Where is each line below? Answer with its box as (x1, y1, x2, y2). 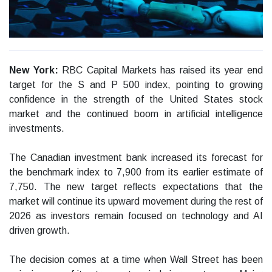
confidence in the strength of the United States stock (9, 94, 263, 105)
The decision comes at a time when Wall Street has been (9, 254, 263, 265)
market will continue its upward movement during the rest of (9, 196, 263, 207)
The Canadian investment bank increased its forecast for (9, 152, 263, 163)
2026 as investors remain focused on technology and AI (9, 211, 263, 222)
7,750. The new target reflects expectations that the (9, 182, 263, 192)
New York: (9, 65, 63, 76)
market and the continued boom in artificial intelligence (9, 109, 263, 120)
